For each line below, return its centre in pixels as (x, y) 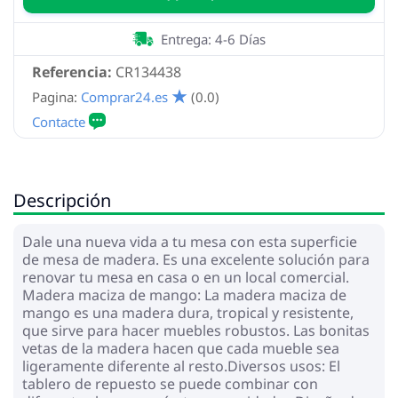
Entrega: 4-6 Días (213, 39)
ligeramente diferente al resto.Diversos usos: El (181, 366)
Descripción (62, 200)
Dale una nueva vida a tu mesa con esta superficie (190, 241)
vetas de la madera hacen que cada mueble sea (181, 348)
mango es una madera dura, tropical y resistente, (188, 312)
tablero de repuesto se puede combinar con (170, 383)
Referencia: (72, 72)
